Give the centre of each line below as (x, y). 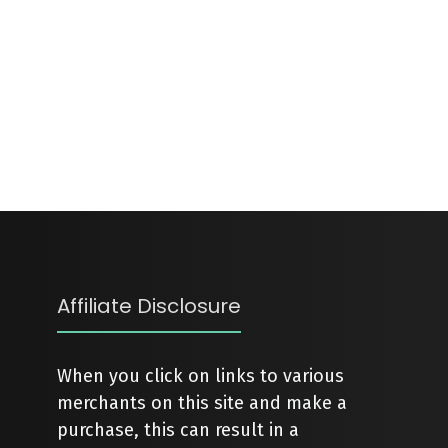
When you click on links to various (201, 376)
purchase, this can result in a (178, 430)
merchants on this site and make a (202, 403)
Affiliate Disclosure (149, 306)
